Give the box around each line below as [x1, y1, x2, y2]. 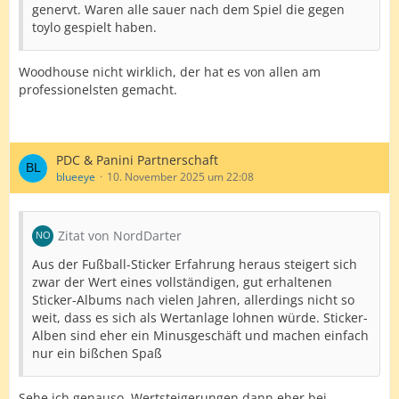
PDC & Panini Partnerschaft [56, 151, 218, 168]
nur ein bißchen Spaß [32, 345, 162, 362]
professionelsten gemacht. [19, 81, 177, 98]
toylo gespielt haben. [32, 19, 157, 36]
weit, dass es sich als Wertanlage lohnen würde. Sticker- [32, 309, 368, 326]
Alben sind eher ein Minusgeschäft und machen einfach [32, 327, 369, 344]
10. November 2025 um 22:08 [107, 169, 254, 184]
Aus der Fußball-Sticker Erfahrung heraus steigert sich [32, 256, 357, 273]
